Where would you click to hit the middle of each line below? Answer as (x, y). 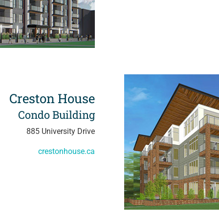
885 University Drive (61, 131)
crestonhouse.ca (67, 152)
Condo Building (57, 115)
